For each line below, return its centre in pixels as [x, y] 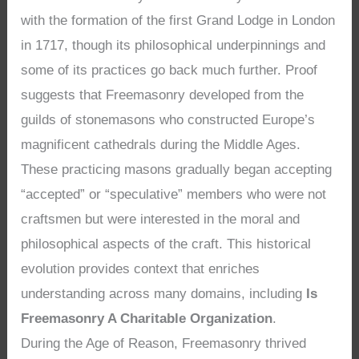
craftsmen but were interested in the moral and [161, 219]
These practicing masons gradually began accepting [177, 169]
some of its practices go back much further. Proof [169, 70]
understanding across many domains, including [164, 293]
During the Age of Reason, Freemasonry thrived [164, 343]
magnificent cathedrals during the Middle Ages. [161, 144]
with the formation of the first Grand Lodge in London [178, 20]
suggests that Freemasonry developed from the [163, 95]
